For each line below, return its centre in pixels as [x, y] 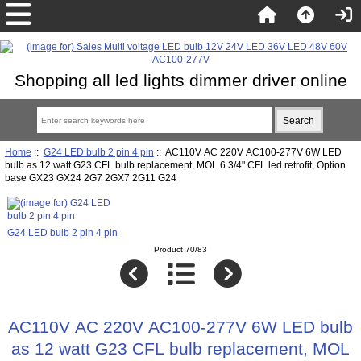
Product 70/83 [180, 250]
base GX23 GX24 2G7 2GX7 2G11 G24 [90, 177]
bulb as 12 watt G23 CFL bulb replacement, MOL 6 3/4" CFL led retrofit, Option [100, 164]
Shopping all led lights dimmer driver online [180, 80]
